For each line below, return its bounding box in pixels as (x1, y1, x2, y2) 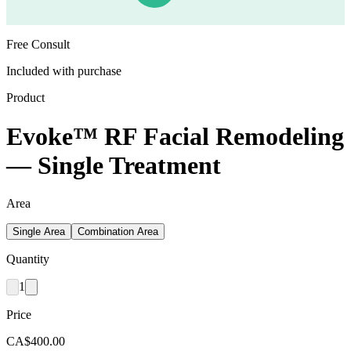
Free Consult (6, 38, 70, 52)
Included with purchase (6, 64, 121, 78)
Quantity (6, 252, 49, 266)
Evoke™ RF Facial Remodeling (6, 121, 344, 150)
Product (6, 91, 45, 105)
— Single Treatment (6, 150, 221, 179)
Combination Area (78, 226, 158, 238)
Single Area (13, 226, 65, 238)
